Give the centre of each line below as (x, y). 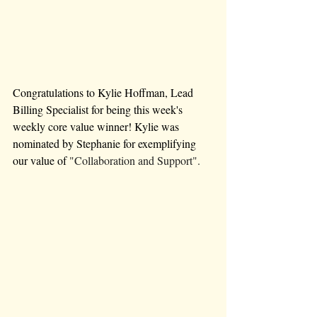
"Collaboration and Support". (135, 160)
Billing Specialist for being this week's (99, 109)
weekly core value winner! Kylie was (97, 126)
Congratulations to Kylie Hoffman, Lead (104, 92)
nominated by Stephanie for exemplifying (106, 143)
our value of (41, 160)
